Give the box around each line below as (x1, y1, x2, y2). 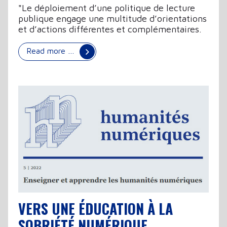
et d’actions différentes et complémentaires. (18, 24, 202, 35)
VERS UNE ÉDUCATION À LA (18, 198, 173, 219)
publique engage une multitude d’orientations (18, 13, 207, 24)
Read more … (26, 46, 77, 56)
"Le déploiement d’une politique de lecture (18, 3, 195, 14)
